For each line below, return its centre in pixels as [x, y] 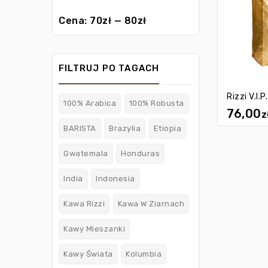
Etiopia [167, 129]
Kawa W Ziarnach [151, 204]
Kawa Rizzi [84, 204]
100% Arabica [90, 103]
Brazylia [125, 129]
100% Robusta [156, 103]
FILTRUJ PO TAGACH [109, 68]
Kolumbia [144, 254]
